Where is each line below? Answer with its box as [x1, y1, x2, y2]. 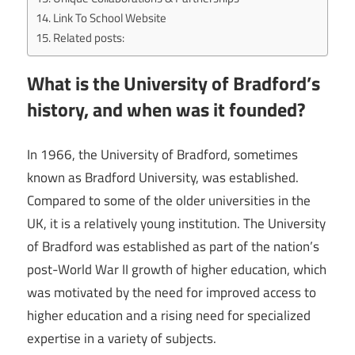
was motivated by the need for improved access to [27, 281, 316, 303]
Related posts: [53, 29, 125, 48]
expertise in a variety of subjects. [27, 327, 216, 349]
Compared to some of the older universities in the [27, 189, 311, 211]
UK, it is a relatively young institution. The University [27, 212, 326, 234]
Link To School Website [53, 9, 167, 28]
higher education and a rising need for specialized [27, 304, 311, 326]
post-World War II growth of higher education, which [27, 258, 326, 280]
